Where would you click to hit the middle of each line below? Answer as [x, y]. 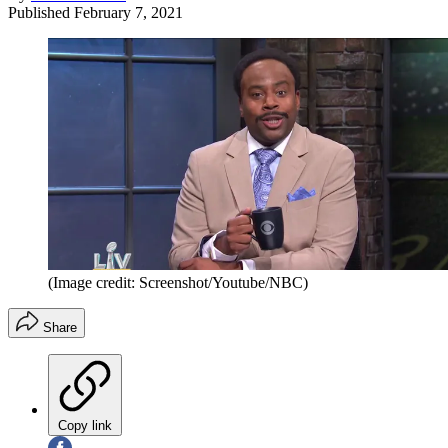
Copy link [85, 425]
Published [41, 12]
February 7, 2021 [128, 12]
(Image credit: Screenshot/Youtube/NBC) [178, 282]
